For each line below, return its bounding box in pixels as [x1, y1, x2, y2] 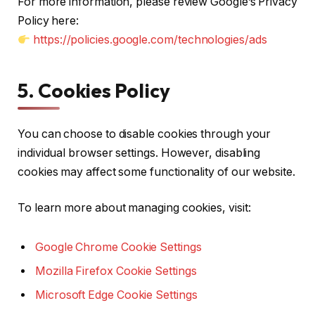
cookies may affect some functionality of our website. [18, 165, 295, 179]
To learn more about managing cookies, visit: [18, 201, 251, 215]
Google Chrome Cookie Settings [35, 240, 202, 255]
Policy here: [18, 13, 79, 27]
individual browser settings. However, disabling [18, 146, 261, 160]
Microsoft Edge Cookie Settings [35, 288, 198, 302]
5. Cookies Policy [18, 77, 170, 103]
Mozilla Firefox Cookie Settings [35, 264, 197, 278]
